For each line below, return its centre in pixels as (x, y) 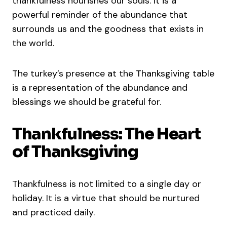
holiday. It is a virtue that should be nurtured (106, 198)
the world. (34, 43)
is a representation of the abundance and (100, 88)
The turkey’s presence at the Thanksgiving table (113, 74)
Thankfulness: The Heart (106, 134)
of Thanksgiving (75, 152)
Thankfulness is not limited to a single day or (107, 184)
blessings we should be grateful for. (87, 102)
